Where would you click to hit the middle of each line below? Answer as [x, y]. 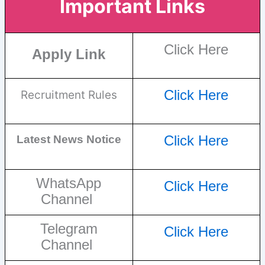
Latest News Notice [69, 140]
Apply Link [69, 54]
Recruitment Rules [69, 95]
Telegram [69, 229]
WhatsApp [69, 183]
